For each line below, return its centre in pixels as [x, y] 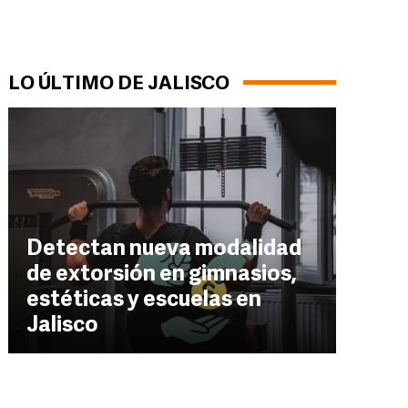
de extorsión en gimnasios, [162, 275]
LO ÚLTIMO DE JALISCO [119, 84]
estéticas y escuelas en [144, 301]
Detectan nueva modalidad [164, 250]
